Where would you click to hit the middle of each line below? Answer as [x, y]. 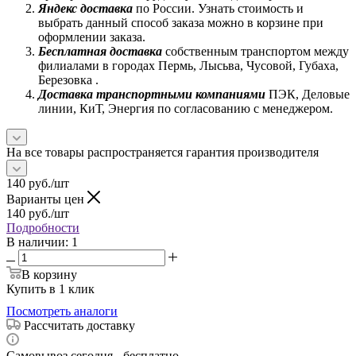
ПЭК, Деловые [308, 94]
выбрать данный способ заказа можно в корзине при [181, 22]
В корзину [49, 274]
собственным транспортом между [255, 51]
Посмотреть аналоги [62, 311]
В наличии [36, 242]
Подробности [43, 227]
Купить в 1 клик [50, 288]
